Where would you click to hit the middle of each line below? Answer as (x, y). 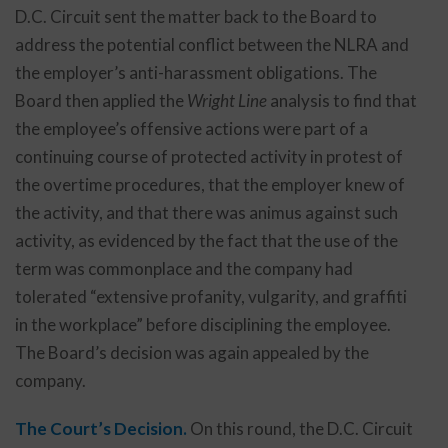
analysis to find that (342, 100)
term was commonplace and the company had (184, 268)
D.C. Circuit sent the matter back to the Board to (196, 16)
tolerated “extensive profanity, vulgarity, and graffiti (211, 296)
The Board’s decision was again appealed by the (192, 352)
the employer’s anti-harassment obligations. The (196, 72)
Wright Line (227, 100)
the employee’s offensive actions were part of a (191, 128)
